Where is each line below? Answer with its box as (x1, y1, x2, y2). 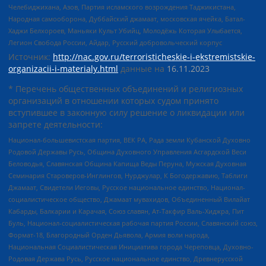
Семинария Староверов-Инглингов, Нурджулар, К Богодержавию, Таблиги (8, 170, 248, 180)
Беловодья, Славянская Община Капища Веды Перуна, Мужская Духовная (8, 159, 246, 168)
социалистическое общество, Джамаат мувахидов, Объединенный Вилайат (8, 194, 250, 204)
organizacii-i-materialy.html (8, 62, 118, 74)
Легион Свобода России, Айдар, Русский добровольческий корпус (8, 37, 222, 47)
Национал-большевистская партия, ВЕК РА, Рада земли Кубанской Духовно (8, 135, 251, 144)
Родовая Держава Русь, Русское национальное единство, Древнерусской (8, 254, 243, 263)
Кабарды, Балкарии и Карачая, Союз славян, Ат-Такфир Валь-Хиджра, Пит (8, 206, 244, 216)
